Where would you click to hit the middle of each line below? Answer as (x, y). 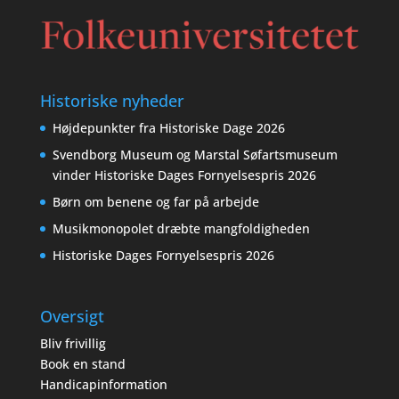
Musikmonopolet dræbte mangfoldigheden (183, 228)
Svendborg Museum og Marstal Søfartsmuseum (195, 154)
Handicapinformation (103, 385)
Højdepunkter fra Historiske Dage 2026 (168, 127)
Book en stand (82, 364)
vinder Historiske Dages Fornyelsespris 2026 (184, 175)
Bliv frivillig (73, 344)
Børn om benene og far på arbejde (155, 201)
